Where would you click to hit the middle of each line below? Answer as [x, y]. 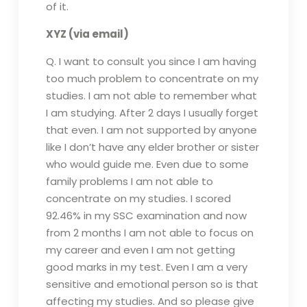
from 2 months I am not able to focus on [149, 233]
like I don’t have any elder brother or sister [152, 147]
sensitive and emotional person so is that [152, 284]
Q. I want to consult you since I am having [151, 61]
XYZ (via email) [87, 34]
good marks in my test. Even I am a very [146, 267]
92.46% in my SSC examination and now [146, 216]
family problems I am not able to [129, 181]
